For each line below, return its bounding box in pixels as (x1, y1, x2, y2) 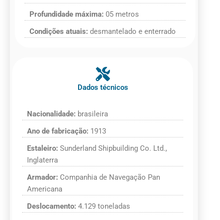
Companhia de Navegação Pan (60, 173, 160, 182)
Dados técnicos (77, 83, 128, 92)
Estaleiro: (27, 144, 60, 153)
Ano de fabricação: (27, 127, 90, 136)
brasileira (78, 110, 108, 119)
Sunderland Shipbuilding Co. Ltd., (60, 144, 167, 153)
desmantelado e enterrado (90, 27, 176, 36)
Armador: (27, 173, 60, 182)
